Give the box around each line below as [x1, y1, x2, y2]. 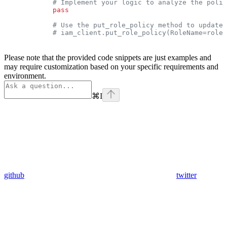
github [4, 170, 24, 179]
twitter [176, 170, 197, 179]
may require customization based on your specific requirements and [4, 62, 218, 71]
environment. [4, 71, 46, 80]
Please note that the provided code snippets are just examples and [4, 53, 211, 62]
